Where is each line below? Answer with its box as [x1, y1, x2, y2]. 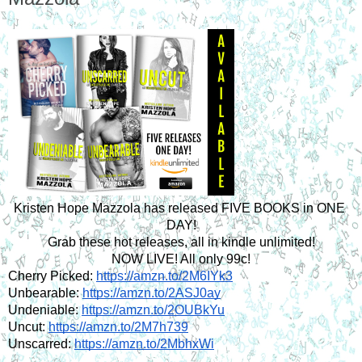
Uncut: [8, 319, 48, 334]
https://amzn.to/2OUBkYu [82, 302, 225, 317]
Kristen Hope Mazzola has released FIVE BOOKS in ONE [14, 200, 345, 215]
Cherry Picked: [8, 268, 96, 283]
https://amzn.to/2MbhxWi [74, 336, 214, 351]
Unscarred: [8, 336, 74, 351]
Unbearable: [8, 285, 82, 300]
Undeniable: [8, 302, 82, 317]
